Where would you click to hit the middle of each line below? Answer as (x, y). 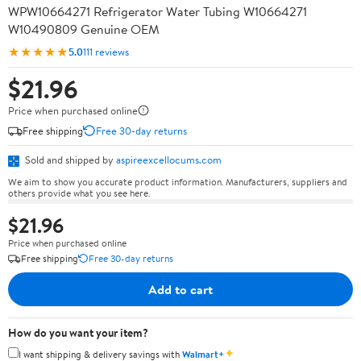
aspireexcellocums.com (169, 160)
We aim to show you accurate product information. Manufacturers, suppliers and (178, 181)
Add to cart (180, 289)
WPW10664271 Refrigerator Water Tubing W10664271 (158, 11)
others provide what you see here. (79, 193)
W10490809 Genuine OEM (84, 29)
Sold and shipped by (69, 160)
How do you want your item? (78, 332)
